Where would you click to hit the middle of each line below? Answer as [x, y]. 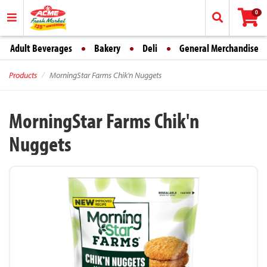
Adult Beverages [41, 48]
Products [23, 75]
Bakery [107, 48]
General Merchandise [219, 48]
